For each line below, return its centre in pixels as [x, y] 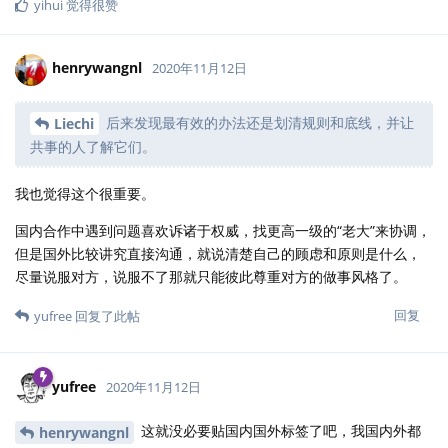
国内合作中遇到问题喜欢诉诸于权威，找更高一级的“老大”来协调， [223, 231]
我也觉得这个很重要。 [85, 194]
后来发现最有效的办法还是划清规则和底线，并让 [258, 122]
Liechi [74, 124]
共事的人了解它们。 [93, 147]
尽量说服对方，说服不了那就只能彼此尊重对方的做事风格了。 [211, 277]
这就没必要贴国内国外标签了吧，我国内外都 [279, 431]
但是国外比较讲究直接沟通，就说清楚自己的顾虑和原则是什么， [218, 254]
